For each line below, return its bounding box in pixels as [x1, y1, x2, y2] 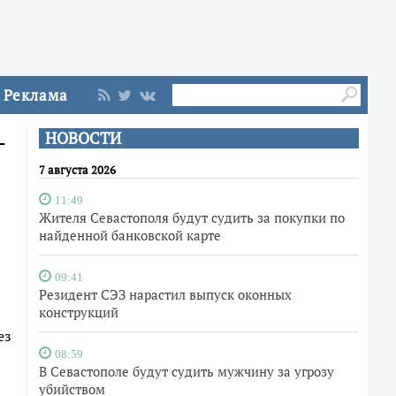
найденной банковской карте [39, 226, 221, 244]
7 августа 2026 [39, 162, 116, 178]
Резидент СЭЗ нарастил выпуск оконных [39, 286, 292, 303]
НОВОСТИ [45, 128, 121, 148]
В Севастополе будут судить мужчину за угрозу [39, 362, 334, 380]
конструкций [39, 303, 118, 321]
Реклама [4, 85, 68, 105]
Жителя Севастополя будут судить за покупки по [39, 209, 345, 226]
